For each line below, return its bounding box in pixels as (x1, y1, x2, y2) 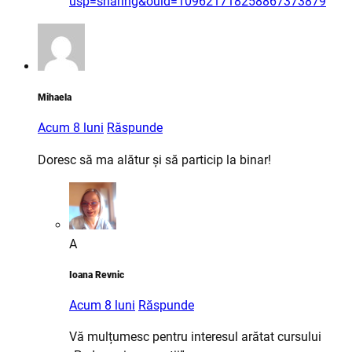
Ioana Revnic (69, 269, 124, 281)
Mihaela (38, 92, 71, 104)
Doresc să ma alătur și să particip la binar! (38, 152, 271, 167)
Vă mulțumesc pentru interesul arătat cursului (69, 329, 321, 345)
